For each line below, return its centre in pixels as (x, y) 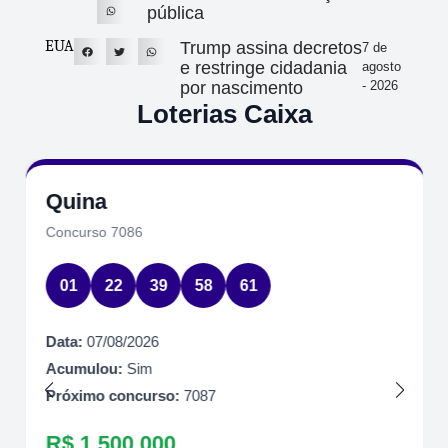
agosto (382, 67)
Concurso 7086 (93, 232)
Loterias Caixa (224, 114)
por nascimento (242, 88)
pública (176, 13)
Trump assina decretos (271, 48)
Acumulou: (83, 369)
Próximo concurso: (112, 396)
